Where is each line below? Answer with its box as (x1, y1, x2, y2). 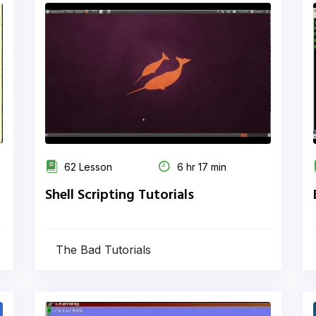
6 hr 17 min (174, 161, 226, 173)
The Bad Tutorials (56, 243, 151, 257)
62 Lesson (61, 161, 112, 173)
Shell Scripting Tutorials (45, 184, 194, 207)
